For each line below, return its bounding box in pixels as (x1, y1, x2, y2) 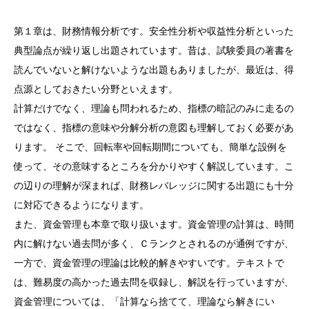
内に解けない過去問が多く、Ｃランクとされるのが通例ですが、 (14, 238, 294, 249)
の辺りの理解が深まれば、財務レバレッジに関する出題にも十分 (14, 180, 294, 191)
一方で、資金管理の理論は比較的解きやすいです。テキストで (14, 257, 284, 268)
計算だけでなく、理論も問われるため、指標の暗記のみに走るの (14, 103, 294, 114)
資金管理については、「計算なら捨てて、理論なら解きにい (14, 296, 275, 307)
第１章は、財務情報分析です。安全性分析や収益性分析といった (14, 26, 294, 37)
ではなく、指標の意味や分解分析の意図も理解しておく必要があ (14, 122, 294, 133)
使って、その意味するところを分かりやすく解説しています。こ (14, 161, 294, 172)
